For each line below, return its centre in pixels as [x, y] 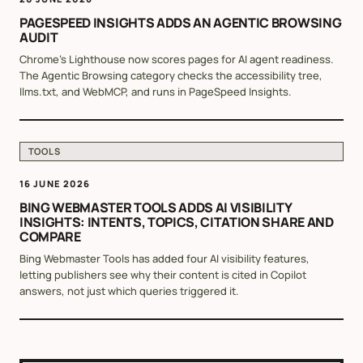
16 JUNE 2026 [55, 184]
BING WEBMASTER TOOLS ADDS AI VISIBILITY [156, 208]
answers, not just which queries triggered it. [129, 291]
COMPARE [50, 237]
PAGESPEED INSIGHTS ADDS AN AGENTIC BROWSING [181, 22]
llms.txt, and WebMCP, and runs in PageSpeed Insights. [156, 91]
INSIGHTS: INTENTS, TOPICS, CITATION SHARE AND [177, 222]
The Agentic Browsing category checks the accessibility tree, [171, 75]
